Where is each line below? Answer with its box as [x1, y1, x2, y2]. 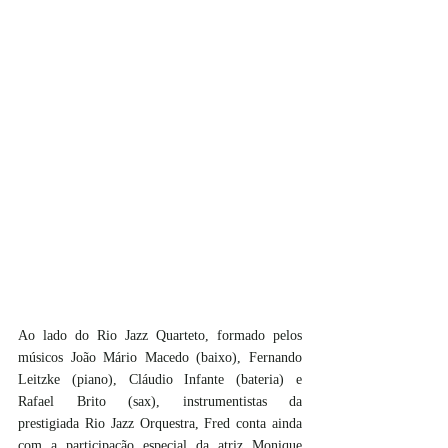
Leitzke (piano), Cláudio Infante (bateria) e [18, 372, 302, 388]
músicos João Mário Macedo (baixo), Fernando [18, 350, 302, 366]
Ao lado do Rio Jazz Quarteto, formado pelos [18, 328, 302, 344]
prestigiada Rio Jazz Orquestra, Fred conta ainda [18, 416, 302, 432]
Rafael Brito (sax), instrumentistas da [18, 394, 302, 410]
